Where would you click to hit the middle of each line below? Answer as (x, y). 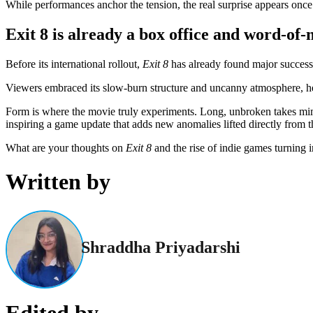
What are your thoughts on (66, 147)
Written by (58, 182)
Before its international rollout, (74, 64)
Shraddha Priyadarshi (161, 248)
